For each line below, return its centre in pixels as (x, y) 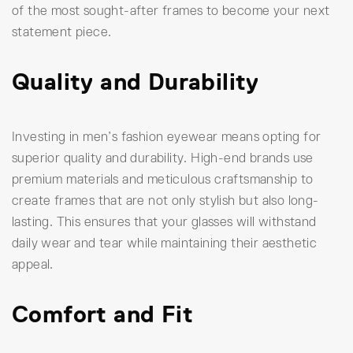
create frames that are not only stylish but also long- (165, 200)
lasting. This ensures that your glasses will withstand (164, 221)
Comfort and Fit (102, 314)
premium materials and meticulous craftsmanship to (163, 179)
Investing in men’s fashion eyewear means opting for (167, 136)
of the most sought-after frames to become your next (171, 11)
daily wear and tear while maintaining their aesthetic (165, 243)
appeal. (33, 264)
